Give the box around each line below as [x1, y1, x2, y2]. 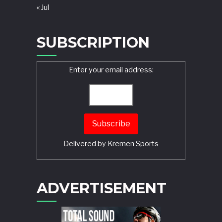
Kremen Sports [108, 139, 159, 149]
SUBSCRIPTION [37, 34, 150, 52]
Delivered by [63, 139, 108, 149]
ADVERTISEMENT [37, 179, 166, 197]
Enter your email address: [68, 65, 154, 75]
